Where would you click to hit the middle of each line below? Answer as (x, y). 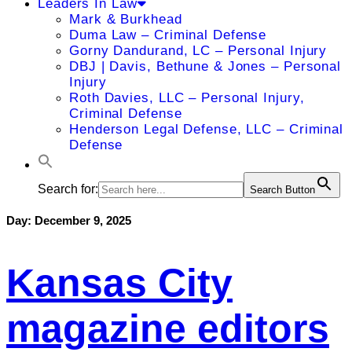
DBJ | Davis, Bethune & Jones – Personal (205, 66)
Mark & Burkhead (126, 19)
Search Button (282, 190)
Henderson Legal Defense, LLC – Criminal (207, 129)
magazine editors (168, 328)
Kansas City (119, 282)
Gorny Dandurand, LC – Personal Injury (198, 51)
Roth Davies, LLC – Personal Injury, (187, 98)
